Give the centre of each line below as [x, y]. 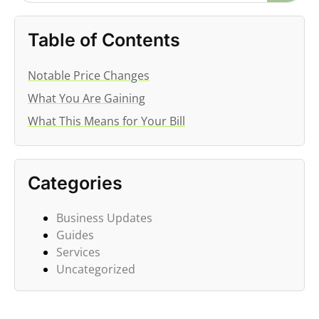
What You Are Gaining [87, 98]
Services [78, 252]
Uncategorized [96, 269]
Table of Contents [104, 40]
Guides [75, 235]
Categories [75, 183]
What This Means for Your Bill [106, 121]
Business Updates [104, 218]
